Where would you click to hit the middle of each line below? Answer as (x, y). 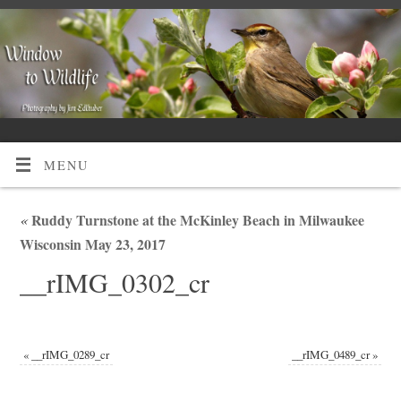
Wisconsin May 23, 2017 (92, 243)
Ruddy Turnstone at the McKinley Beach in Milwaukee (196, 219)
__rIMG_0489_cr (331, 355)
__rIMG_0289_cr (70, 355)
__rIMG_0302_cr (114, 282)
